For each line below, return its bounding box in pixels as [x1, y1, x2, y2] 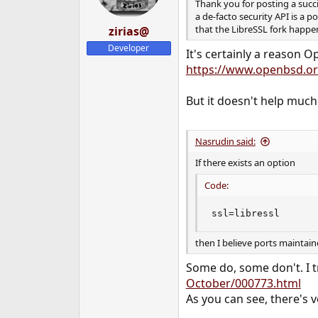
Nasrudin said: [194, 135, 256, 148]
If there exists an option [194, 156, 295, 170]
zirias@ [108, 23, 149, 40]
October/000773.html [185, 275, 301, 292]
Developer [108, 42, 150, 55]
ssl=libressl [211, 207, 280, 219]
